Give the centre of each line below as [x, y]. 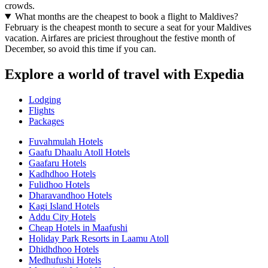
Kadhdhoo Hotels [62, 173]
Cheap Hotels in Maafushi [78, 227]
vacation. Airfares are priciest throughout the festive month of [120, 38]
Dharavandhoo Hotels [70, 195]
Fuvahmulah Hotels [66, 141]
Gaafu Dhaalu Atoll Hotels [79, 152]
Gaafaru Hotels [57, 163]
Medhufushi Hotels [65, 260]
